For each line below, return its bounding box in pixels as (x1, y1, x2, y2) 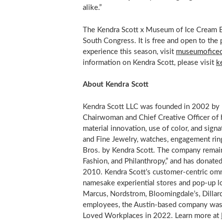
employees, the (82, 201, 134, 209)
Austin (133, 201, 155, 209)
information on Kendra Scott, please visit (82, 58, 216, 66)
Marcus (82, 190, 107, 198)
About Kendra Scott (82, 81, 151, 89)
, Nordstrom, (106, 190, 149, 198)
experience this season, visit (82, 48, 176, 55)
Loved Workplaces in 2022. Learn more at (82, 212, 221, 220)
